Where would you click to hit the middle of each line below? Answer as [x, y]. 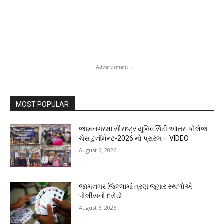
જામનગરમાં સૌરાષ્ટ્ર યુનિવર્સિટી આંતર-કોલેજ [143, 129]
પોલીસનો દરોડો [101, 196]
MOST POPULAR [42, 104]
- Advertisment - [112, 67]
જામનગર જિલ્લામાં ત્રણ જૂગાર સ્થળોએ [136, 187]
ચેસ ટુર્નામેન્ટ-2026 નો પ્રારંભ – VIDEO [134, 138]
